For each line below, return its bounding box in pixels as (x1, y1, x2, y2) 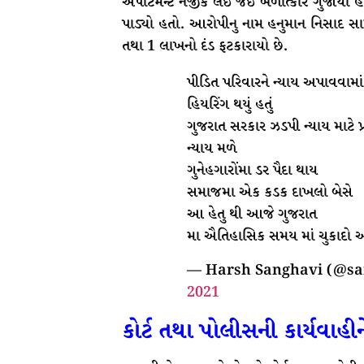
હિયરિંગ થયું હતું (187, 94, 272, 116)
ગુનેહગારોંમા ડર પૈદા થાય (187, 160, 318, 182)
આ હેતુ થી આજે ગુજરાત (187, 204, 317, 226)
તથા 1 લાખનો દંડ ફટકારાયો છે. (122, 36, 292, 58)
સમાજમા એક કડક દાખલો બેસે (187, 182, 353, 204)
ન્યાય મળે (187, 138, 236, 160)
